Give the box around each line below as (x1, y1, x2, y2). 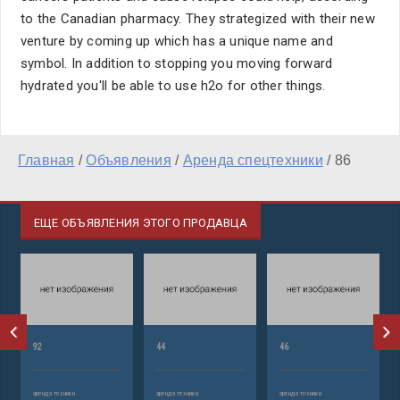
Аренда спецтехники (182, 153, 323, 168)
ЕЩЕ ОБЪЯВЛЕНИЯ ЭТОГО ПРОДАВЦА (34, 216, 247, 229)
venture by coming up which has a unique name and (21, 33, 333, 49)
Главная (18, 153, 75, 168)
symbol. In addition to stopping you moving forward (21, 55, 333, 71)
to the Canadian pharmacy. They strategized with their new (21, 11, 375, 27)
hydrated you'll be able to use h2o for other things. (21, 78, 326, 94)
